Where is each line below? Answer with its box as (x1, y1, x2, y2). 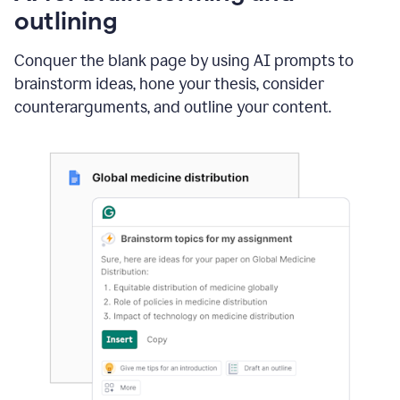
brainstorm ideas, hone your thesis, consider (14, 74, 324, 95)
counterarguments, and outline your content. (14, 97, 331, 118)
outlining (14, 7, 118, 35)
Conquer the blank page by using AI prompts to (14, 51, 354, 71)
